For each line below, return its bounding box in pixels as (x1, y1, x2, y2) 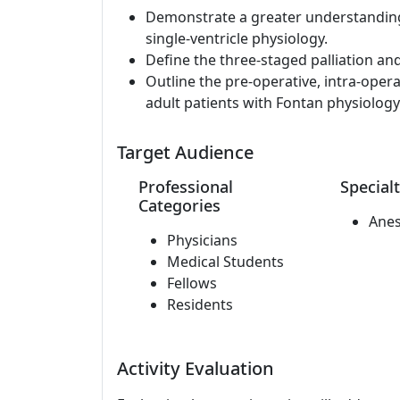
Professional (138, 176, 233, 197)
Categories (138, 195, 221, 216)
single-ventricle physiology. (146, 29, 328, 48)
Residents (167, 295, 233, 314)
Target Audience (117, 140, 254, 164)
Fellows (167, 273, 217, 293)
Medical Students (167, 252, 284, 271)
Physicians (167, 230, 237, 250)
